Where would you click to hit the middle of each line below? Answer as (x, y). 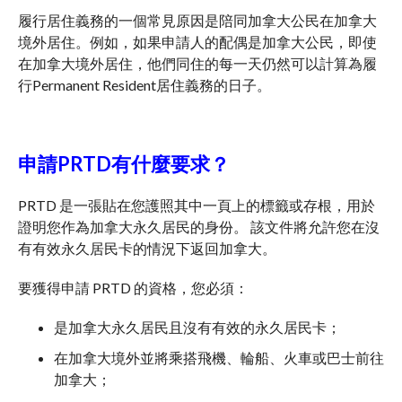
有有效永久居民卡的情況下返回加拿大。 (147, 248)
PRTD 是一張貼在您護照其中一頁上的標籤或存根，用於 (197, 205)
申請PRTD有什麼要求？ (126, 164)
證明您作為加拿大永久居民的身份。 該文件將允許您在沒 (199, 227)
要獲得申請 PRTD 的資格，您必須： (133, 288)
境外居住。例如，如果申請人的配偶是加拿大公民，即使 (197, 42)
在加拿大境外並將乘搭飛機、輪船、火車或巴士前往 (219, 358)
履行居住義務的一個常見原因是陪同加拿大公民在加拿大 (197, 20)
